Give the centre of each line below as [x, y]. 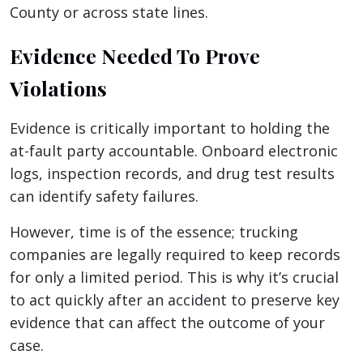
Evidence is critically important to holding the [170, 128]
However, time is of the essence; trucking [154, 232]
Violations [58, 88]
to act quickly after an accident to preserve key [175, 300]
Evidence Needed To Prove [135, 56]
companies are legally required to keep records [175, 255]
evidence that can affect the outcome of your [167, 323]
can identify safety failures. [106, 196]
